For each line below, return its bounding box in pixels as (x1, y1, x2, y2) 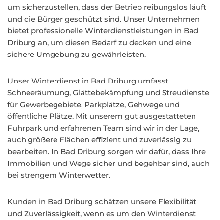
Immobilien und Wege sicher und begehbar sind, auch (7, 159, 210, 168)
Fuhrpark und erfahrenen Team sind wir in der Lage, (7, 123, 199, 133)
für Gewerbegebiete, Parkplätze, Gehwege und (7, 100, 180, 109)
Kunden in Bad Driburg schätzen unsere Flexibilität (7, 197, 196, 206)
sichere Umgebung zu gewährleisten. (7, 50, 146, 59)
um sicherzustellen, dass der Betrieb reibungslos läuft (7, 2, 206, 12)
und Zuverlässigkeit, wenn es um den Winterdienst (7, 209, 196, 218)
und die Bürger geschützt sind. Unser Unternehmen (7, 14, 200, 24)
